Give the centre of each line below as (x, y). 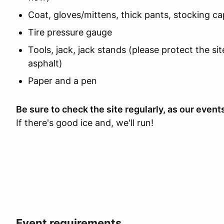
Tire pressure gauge (70, 32)
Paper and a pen (62, 81)
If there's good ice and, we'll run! (85, 123)
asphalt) (45, 63)
